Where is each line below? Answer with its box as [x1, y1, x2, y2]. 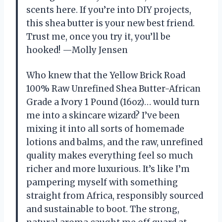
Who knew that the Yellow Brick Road [26, 70, 185, 81]
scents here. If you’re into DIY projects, [26, 4, 191, 16]
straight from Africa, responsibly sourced [26, 190, 203, 202]
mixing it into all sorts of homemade [26, 123, 184, 135]
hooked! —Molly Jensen [26, 45, 128, 56]
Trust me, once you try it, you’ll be [26, 31, 170, 43]
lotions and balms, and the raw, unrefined [26, 137, 203, 148]
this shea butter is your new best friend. [26, 18, 195, 29]
